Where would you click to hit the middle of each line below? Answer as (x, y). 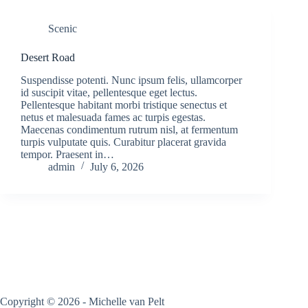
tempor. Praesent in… (67, 154)
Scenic (63, 28)
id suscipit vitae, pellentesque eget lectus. (109, 92)
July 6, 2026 (117, 166)
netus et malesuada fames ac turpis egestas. (113, 117)
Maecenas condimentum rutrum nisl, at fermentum (129, 129)
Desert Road (48, 57)
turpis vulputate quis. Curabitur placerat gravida (123, 142)
